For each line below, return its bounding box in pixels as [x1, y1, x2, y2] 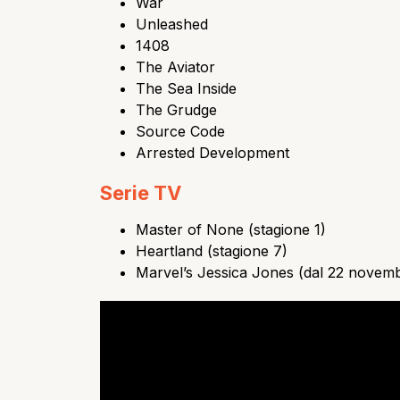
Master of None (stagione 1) [136, 220, 326, 238]
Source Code [136, 121, 225, 140]
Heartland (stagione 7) [136, 241, 287, 260]
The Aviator [136, 57, 215, 76]
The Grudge [136, 100, 217, 119]
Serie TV [100, 180, 181, 204]
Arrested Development [136, 143, 289, 162]
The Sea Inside [136, 79, 237, 97]
